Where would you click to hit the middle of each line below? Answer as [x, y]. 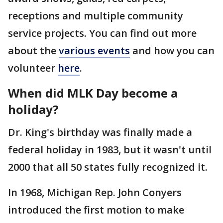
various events [94, 50]
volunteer [33, 68]
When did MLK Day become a [93, 93]
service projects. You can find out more [102, 33]
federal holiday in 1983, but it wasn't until [110, 149]
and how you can [172, 50]
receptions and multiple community [96, 15]
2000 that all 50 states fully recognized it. [108, 167]
